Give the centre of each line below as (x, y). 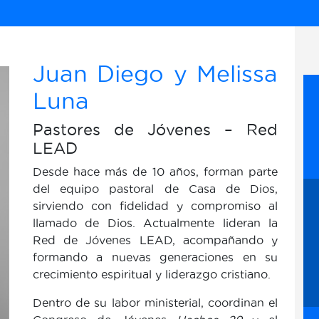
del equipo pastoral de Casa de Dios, (155, 189)
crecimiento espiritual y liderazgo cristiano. (152, 274)
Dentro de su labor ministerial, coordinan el (155, 303)
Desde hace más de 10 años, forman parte (155, 172)
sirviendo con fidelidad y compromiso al (155, 206)
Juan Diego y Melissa (155, 74)
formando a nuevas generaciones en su (155, 257)
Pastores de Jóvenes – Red (155, 130)
